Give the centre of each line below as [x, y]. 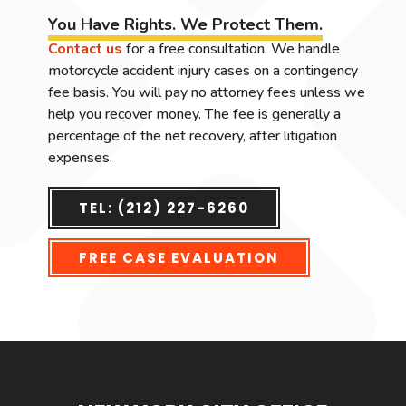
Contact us [85, 49]
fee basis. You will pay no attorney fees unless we [207, 92]
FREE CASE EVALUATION [179, 258]
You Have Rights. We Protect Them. [185, 24]
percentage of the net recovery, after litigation [193, 136]
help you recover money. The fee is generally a [194, 114]
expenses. [80, 158]
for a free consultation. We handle [231, 49]
